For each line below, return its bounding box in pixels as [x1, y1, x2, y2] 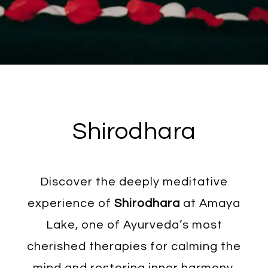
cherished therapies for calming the [27, 240, 241, 252]
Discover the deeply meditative [40, 175, 228, 188]
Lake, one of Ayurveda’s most [45, 218, 223, 231]
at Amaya [180, 197, 240, 209]
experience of [28, 197, 114, 209]
